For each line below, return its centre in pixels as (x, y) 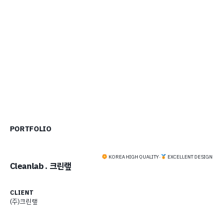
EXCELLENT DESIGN (189, 157)
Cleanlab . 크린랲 (40, 166)
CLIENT (22, 192)
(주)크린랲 (24, 201)
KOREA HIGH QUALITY (134, 157)
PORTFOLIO (30, 129)
